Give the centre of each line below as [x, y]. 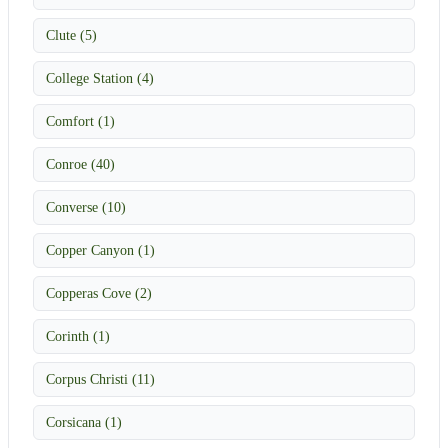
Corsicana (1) [84, 421]
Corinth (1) [78, 335]
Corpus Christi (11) [100, 378]
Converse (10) [86, 206]
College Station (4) [100, 77]
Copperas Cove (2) [99, 292]
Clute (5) [71, 34]
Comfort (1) [80, 120]
